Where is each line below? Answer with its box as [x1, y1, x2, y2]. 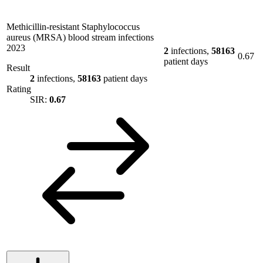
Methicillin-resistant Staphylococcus [6, 21, 140, 32]
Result [6, 62, 30, 73]
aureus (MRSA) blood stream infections [6, 32, 154, 42]
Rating [6, 83, 31, 94]
